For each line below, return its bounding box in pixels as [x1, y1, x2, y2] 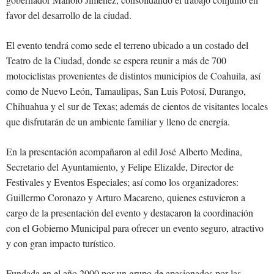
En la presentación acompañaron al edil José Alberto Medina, [6, 145, 242, 158]
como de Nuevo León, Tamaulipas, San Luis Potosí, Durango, [6, 84, 246, 98]
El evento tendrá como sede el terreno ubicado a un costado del [6, 39, 248, 52]
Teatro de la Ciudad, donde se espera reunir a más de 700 [6, 54, 226, 67]
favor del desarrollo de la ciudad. [6, 9, 131, 22]
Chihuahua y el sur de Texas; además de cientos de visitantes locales [6, 100, 268, 113]
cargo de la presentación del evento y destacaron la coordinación [6, 206, 253, 220]
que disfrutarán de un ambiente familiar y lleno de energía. [6, 115, 230, 128]
